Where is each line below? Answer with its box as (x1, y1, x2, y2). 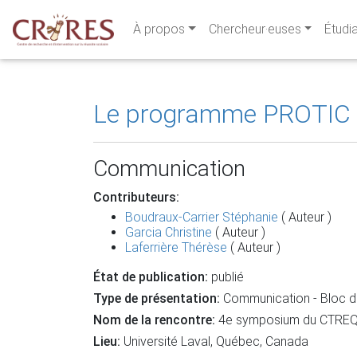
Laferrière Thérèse (125, 240, 227, 255)
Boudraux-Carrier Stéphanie (125, 210, 278, 225)
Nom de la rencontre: (93, 312, 215, 328)
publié (208, 269, 244, 284)
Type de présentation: (93, 291, 223, 306)
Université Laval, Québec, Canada (120, 334, 308, 349)
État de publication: (93, 269, 208, 284)
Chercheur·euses (208, 22, 301, 37)
